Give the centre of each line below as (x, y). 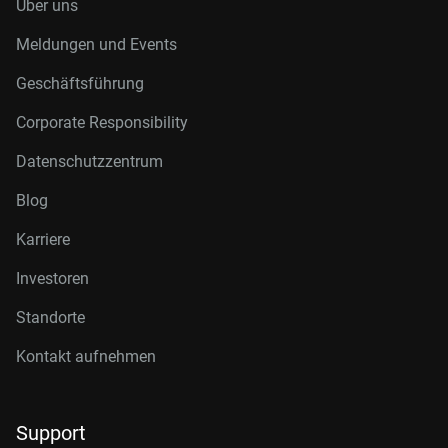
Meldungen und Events (96, 44)
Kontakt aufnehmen (86, 356)
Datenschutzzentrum (89, 161)
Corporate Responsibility (102, 122)
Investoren (52, 278)
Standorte (50, 317)
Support (51, 433)
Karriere (43, 239)
